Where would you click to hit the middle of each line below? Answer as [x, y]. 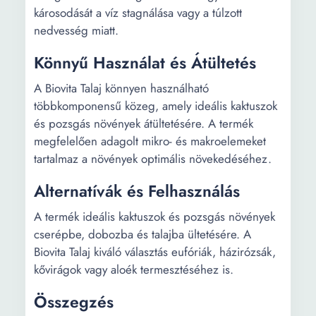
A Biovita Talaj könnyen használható [121, 88]
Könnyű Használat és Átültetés [145, 63]
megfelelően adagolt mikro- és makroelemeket [150, 141]
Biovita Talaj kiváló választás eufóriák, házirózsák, [155, 252]
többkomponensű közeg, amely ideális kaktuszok [156, 106]
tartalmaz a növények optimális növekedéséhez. [153, 159]
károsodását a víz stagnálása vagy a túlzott [138, 13]
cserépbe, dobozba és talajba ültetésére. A [142, 234]
